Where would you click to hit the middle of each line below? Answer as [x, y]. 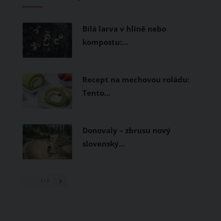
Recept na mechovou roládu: [136, 79]
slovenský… [104, 144]
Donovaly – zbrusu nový [127, 130]
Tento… [96, 93]
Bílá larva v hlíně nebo [124, 29]
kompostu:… [105, 42]
